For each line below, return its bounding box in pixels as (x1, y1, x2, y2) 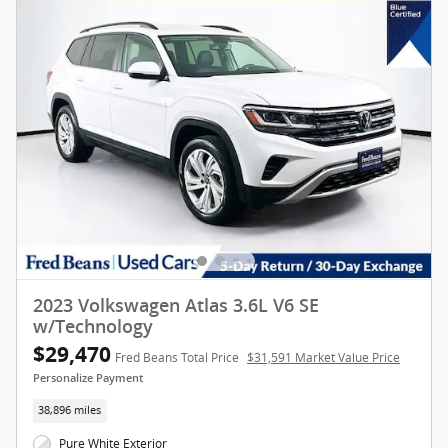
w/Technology (33, 317, 153, 338)
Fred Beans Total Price (115, 349, 239, 367)
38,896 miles (38, 403, 102, 418)
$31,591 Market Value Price (247, 349, 400, 367)
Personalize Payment (33, 372, 143, 386)
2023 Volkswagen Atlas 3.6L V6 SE (33, 296, 319, 317)
